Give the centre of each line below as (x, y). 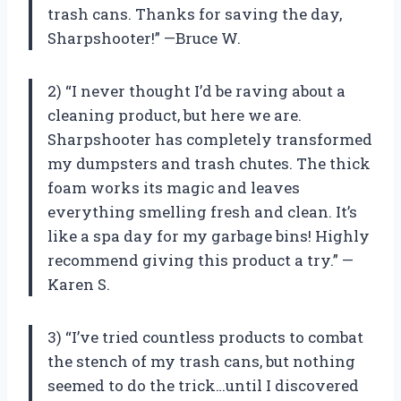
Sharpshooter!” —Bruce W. (144, 38)
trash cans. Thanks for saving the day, (195, 13)
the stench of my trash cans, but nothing (201, 361)
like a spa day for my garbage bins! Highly (209, 235)
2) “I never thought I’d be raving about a (196, 90)
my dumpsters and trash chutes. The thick (209, 163)
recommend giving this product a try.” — (200, 260)
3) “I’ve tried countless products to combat (205, 337)
